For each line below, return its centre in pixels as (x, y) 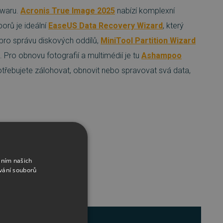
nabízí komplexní (145, 11)
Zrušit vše (18, 151)
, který (173, 26)
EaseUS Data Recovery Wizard (106, 26)
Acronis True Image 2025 (68, 11)
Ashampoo (162, 56)
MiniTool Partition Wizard (148, 41)
